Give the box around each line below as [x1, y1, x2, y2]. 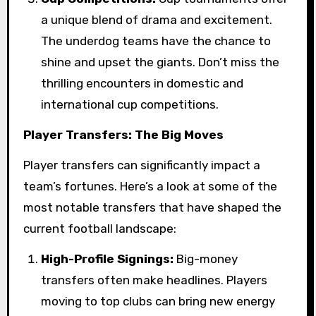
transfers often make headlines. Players [41, 272, 268, 287]
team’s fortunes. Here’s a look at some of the [23, 178, 277, 193]
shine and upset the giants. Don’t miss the [41, 55, 280, 70]
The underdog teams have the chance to [41, 34, 272, 49]
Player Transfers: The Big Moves [23, 128, 224, 142]
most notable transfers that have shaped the [23, 200, 281, 214]
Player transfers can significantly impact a [23, 157, 260, 172]
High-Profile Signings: [41, 251, 174, 266]
